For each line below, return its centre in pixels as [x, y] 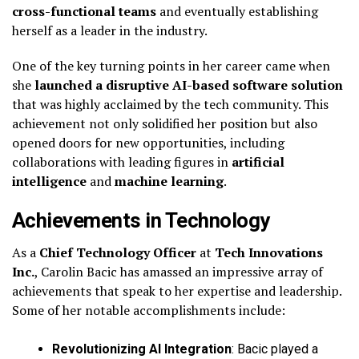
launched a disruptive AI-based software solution [189, 85]
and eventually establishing [237, 11]
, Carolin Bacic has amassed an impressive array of [179, 271]
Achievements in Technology [141, 220]
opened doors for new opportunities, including [148, 142]
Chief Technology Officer [118, 252]
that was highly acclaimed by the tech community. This [170, 104]
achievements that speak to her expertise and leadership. [177, 290]
